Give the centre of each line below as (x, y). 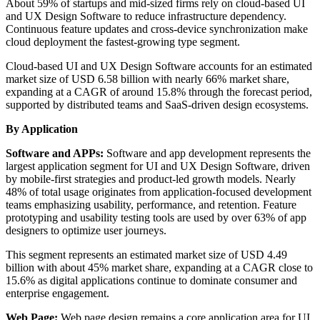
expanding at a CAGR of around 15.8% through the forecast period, (159, 92)
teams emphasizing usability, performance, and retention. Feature (151, 205)
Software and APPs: (55, 154)
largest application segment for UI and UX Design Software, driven (158, 166)
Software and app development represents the (207, 154)
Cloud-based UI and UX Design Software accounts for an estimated (159, 66)
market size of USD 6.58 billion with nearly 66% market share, (147, 79)
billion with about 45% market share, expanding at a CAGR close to (159, 268)
